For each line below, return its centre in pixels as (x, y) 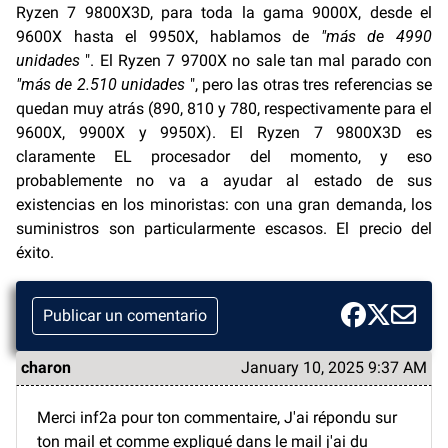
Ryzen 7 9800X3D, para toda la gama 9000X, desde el (224, 12)
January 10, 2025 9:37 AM (334, 367)
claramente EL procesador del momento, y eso (224, 156)
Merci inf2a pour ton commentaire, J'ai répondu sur (217, 417)
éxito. (35, 252)
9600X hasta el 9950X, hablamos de (168, 36)
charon (46, 367)
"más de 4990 (376, 36)
